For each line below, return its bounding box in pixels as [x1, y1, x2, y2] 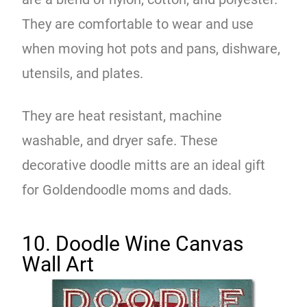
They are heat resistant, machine [22, 107, 223, 124]
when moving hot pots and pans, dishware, [22, 40, 281, 57]
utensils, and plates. [22, 64, 147, 82]
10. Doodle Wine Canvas [22, 231, 244, 256]
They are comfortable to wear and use [22, 15, 254, 32]
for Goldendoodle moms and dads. [22, 181, 232, 198]
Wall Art [22, 251, 95, 276]
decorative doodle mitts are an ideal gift [22, 156, 266, 173]
